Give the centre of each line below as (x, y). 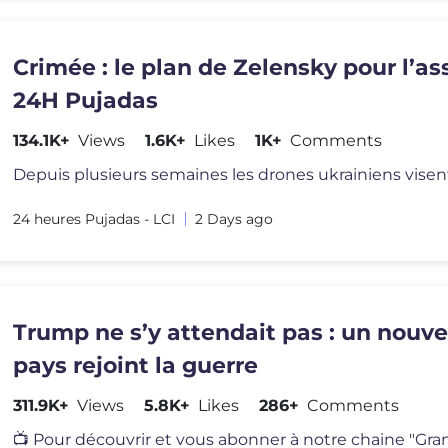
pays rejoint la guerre (136, 365)
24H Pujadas (86, 100)
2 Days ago (234, 219)
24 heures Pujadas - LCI (94, 219)
